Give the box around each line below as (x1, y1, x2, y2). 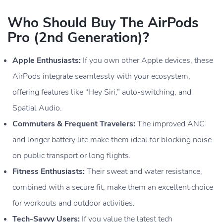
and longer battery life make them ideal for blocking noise (12, 134, 212, 145)
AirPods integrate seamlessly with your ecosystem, (12, 70, 190, 82)
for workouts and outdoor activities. (12, 197, 135, 209)
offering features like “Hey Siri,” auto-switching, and (12, 86, 191, 98)
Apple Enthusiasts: (12, 55, 81, 66)
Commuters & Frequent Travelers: (12, 118, 135, 129)
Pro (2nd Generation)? (7, 28, 149, 47)
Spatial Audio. (12, 102, 62, 113)
